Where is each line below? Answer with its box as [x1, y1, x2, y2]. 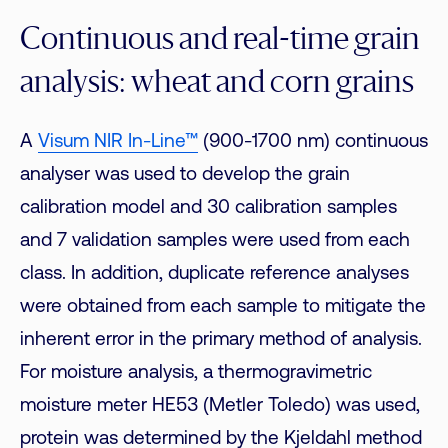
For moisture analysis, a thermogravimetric [20, 363, 372, 383]
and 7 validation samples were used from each [20, 231, 410, 251]
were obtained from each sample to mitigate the [20, 297, 426, 317]
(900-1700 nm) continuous [198, 132, 428, 152]
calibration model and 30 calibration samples [20, 198, 397, 218]
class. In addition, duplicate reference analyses [20, 264, 409, 284]
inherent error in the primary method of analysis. [20, 330, 422, 350]
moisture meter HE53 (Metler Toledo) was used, [20, 396, 420, 416]
